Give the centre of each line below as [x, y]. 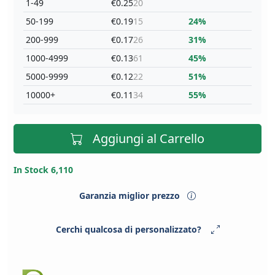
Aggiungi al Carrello [149, 139]
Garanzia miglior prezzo [131, 196]
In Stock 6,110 [43, 170]
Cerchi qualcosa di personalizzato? [128, 230]
